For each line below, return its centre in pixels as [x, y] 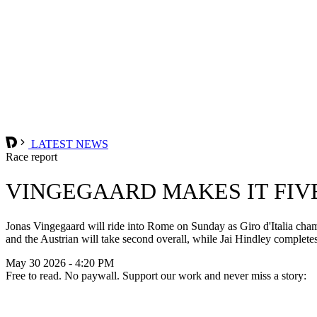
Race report [31, 156]
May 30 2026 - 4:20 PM [60, 263]
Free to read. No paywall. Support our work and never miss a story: [156, 275]
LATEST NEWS [68, 144]
